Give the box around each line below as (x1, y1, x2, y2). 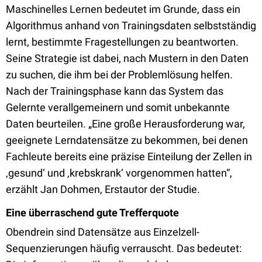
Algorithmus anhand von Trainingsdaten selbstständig (6, 19, 256, 32)
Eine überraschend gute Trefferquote (6, 206, 179, 219)
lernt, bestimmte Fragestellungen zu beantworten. (6, 36, 239, 48)
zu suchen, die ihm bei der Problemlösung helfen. (6, 68, 233, 81)
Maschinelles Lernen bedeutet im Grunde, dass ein (6, 3, 240, 15)
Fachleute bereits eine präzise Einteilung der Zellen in (6, 150, 252, 163)
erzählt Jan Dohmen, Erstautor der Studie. (6, 183, 200, 195)
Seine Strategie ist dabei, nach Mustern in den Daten (6, 52, 249, 64)
